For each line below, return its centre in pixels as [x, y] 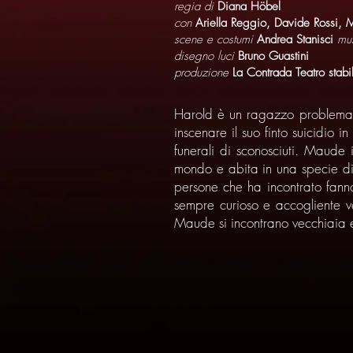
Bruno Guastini [273, 56]
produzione [203, 72]
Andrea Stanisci [297, 39]
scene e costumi [216, 39]
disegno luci [206, 56]
